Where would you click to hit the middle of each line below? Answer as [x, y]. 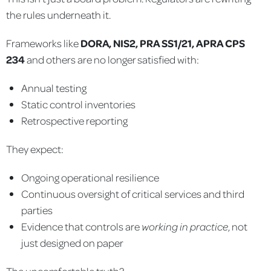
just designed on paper [72, 242]
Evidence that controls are [81, 226]
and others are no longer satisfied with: [112, 59]
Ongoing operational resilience [90, 177]
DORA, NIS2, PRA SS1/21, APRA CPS [163, 43]
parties [37, 210]
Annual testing [54, 87]
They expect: [35, 149]
